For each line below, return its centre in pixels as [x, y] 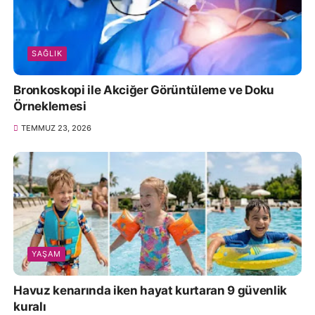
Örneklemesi [50, 107]
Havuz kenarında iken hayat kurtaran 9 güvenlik [150, 290]
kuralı [30, 306]
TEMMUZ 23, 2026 [56, 128]
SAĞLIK [47, 54]
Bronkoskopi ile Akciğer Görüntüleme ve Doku [144, 90]
